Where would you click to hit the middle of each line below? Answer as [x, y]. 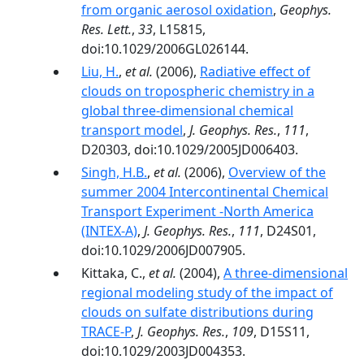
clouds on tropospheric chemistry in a [198, 91]
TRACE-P [106, 331]
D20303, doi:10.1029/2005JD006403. [190, 149]
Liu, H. [100, 71]
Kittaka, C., [115, 273]
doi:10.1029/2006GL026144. [165, 49]
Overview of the [277, 172]
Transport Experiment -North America [197, 211]
